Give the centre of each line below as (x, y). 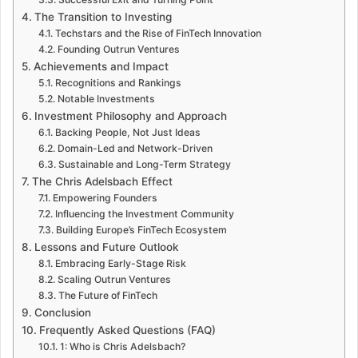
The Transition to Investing (103, 16)
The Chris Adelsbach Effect (102, 181)
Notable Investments (106, 98)
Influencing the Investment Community (144, 213)
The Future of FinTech (107, 295)
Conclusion (62, 312)
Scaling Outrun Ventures (114, 279)
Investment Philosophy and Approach (130, 115)
